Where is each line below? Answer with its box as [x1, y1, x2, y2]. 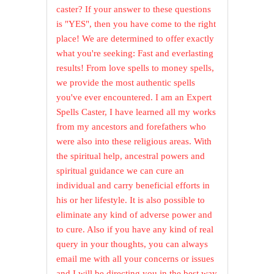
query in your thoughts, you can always [56, 239, 209, 250]
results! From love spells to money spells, [56, 63, 215, 73]
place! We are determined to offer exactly [56, 34, 215, 44]
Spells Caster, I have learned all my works [56, 107, 217, 117]
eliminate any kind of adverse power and [56, 210, 213, 220]
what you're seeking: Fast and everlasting [56, 48, 214, 59]
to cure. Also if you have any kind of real [56, 224, 214, 235]
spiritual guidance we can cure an [56, 166, 185, 176]
